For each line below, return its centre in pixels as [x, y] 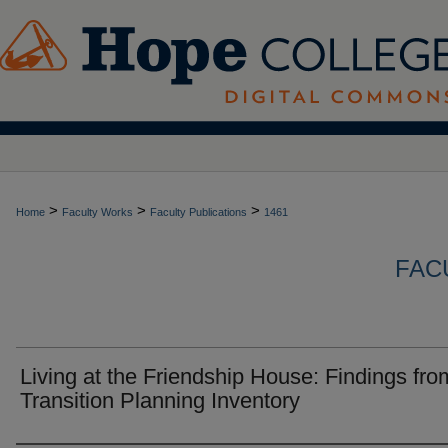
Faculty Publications [198, 212]
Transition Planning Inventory [160, 400]
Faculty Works [97, 212]
